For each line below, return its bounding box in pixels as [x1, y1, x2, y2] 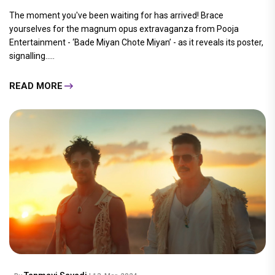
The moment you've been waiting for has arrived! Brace [9, 10, 223, 21]
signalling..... [9, 51, 55, 61]
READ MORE [9, 80, 63, 91]
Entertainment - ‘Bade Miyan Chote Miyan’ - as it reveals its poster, [9, 37, 263, 48]
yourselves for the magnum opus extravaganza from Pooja [9, 24, 239, 34]
